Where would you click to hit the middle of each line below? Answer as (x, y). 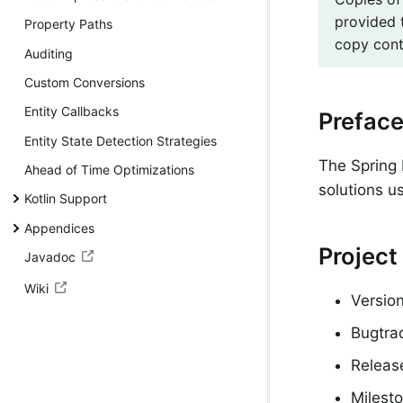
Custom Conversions (85, 82)
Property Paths (68, 24)
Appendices (59, 228)
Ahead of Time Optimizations (109, 170)
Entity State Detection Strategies (121, 140)
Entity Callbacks (72, 112)
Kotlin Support (66, 199)
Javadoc (50, 257)
